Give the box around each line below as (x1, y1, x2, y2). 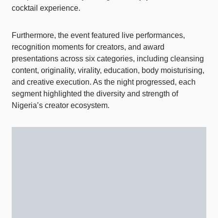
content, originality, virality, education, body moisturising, (12, 66, 204, 75)
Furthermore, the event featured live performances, (12, 31, 185, 40)
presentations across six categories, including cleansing (12, 54, 204, 63)
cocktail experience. (12, 4, 80, 13)
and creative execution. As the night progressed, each (12, 78, 196, 87)
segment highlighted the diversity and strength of (12, 90, 178, 98)
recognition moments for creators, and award (12, 43, 164, 52)
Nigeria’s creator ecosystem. (12, 101, 109, 110)
